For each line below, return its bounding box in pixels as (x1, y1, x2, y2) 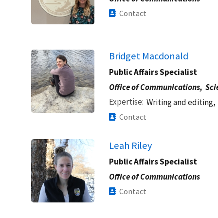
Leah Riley (109, 139, 152, 152)
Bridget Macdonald (109, 49, 188, 62)
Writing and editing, (146, 96, 216, 108)
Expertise (109, 96, 142, 107)
